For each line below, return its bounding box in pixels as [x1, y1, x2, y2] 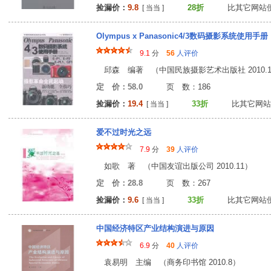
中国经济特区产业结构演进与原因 [96, 224, 214, 233]
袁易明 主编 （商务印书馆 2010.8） [96, 258, 240, 267]
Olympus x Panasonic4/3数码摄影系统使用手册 [96, 31, 268, 41]
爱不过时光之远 [96, 128, 151, 137]
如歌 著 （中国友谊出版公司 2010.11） [96, 162, 252, 171]
